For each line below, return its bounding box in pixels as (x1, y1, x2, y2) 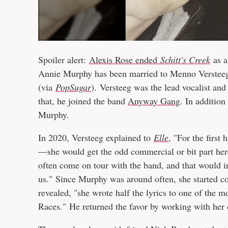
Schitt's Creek (160, 53, 210, 66)
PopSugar (55, 80, 91, 93)
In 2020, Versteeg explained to (38, 131, 154, 144)
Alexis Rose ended (89, 53, 160, 66)
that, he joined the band (38, 94, 128, 107)
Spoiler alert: (38, 53, 89, 66)
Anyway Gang (128, 94, 180, 107)
